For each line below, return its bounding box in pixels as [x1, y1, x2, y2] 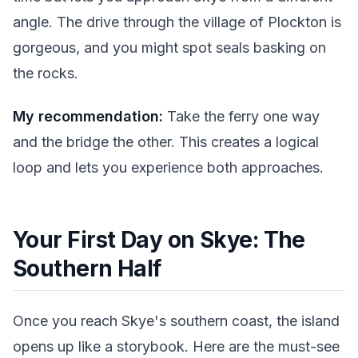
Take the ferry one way [163, 108, 320, 125]
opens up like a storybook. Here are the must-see [13, 338, 340, 356]
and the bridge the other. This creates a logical [13, 133, 319, 151]
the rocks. [13, 64, 78, 82]
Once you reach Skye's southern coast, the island [13, 312, 340, 330]
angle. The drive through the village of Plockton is [13, 13, 341, 30]
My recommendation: [13, 108, 163, 125]
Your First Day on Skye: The [13, 226, 305, 254]
